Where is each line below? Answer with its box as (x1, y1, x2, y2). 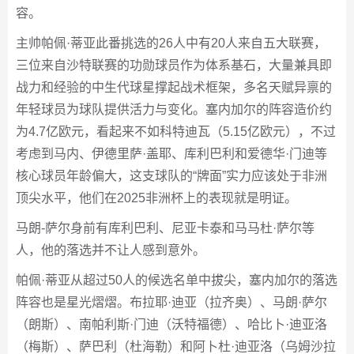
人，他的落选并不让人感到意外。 (16, 243, 205, 258)
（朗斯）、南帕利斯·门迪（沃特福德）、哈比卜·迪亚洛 (16, 318, 327, 332)
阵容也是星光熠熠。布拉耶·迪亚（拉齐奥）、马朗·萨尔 (16, 296, 327, 310)
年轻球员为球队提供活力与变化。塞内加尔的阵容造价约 (16, 103, 332, 117)
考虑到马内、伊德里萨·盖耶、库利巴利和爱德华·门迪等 (16, 147, 327, 161)
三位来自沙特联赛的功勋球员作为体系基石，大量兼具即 (16, 58, 332, 73)
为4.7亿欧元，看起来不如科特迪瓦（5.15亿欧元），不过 (16, 125, 336, 139)
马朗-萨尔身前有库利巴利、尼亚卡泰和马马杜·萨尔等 (16, 221, 314, 235)
